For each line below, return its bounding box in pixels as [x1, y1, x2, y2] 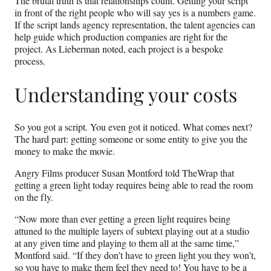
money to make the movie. [15, 145, 118, 158]
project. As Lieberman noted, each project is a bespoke [15, 42, 223, 56]
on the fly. [15, 191, 53, 204]
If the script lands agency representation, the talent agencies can [15, 18, 255, 31]
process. [15, 54, 48, 68]
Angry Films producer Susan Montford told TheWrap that [15, 166, 234, 180]
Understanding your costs [15, 80, 237, 107]
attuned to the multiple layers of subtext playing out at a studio [15, 224, 249, 238]
